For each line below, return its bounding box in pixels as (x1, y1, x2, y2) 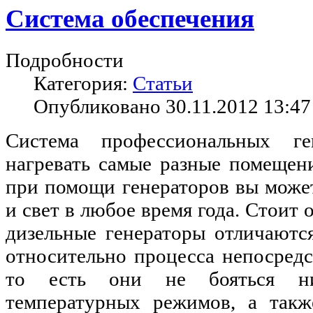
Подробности (6, 48, 124, 71)
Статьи (133, 71, 193, 94)
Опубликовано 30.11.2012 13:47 (34, 94, 311, 117)
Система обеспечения (6, 4, 254, 34)
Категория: (34, 71, 133, 94)
